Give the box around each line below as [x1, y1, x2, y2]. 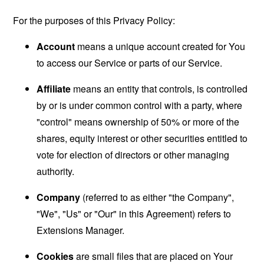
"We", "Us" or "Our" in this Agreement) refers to [37, 207, 232, 220]
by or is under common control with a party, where [37, 98, 243, 112]
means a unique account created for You [75, 39, 246, 53]
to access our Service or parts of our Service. [37, 56, 223, 70]
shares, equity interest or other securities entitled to [37, 131, 248, 145]
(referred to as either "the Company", [80, 190, 235, 204]
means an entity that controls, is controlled [71, 82, 248, 95]
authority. [37, 164, 75, 178]
